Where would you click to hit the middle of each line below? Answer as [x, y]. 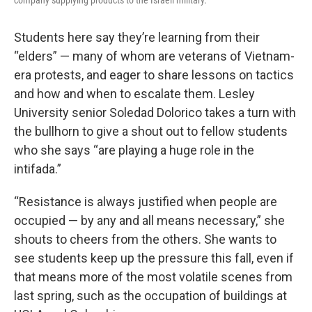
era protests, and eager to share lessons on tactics [154, 75]
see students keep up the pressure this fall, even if [154, 258]
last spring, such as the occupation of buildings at [150, 296]
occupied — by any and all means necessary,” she [149, 220]
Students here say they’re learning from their [137, 37]
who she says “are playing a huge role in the [134, 150]
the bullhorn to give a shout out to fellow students [151, 131]
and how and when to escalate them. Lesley [134, 94]
